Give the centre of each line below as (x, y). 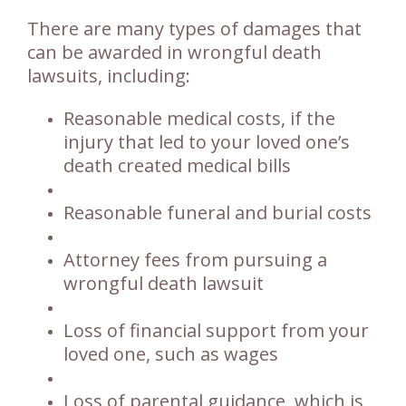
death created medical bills (177, 166)
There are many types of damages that (194, 29)
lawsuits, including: (109, 76)
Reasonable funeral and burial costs (217, 213)
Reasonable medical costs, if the (199, 119)
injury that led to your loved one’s (207, 142)
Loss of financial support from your (216, 331)
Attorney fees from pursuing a (195, 260)
